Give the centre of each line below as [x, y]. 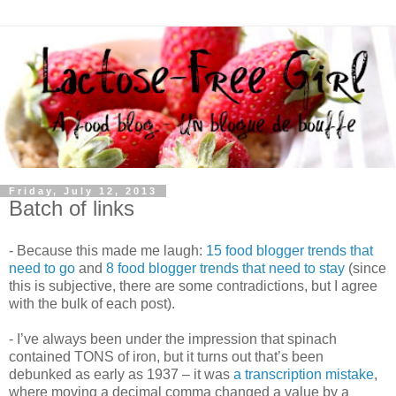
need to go [42, 268]
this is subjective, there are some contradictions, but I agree [193, 286]
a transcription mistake [304, 374]
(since [366, 268]
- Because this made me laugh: [107, 250]
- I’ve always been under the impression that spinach [173, 339]
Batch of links [72, 209]
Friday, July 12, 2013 [83, 191]
